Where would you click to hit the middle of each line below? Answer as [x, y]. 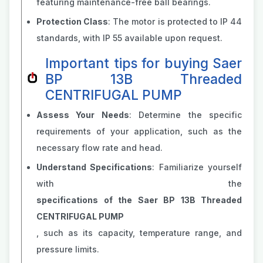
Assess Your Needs [83, 115]
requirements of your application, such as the [139, 131]
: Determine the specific [186, 115]
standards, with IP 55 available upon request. [129, 38]
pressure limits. [68, 249]
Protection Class [73, 21]
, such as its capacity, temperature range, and [139, 233]
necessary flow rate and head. [100, 148]
